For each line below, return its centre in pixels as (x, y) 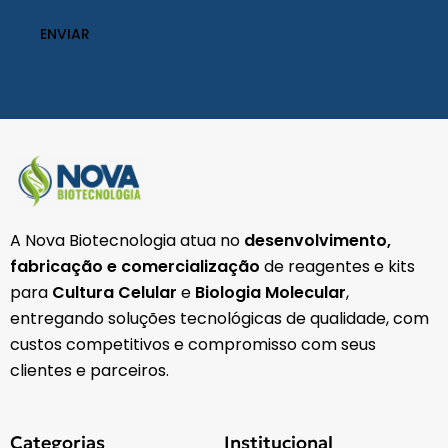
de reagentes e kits (337, 267)
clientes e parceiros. (89, 371)
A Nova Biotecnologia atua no (127, 241)
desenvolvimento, (317, 241)
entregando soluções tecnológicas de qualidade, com (219, 319)
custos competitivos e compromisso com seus (193, 345)
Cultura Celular (114, 293)
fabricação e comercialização (135, 267)
